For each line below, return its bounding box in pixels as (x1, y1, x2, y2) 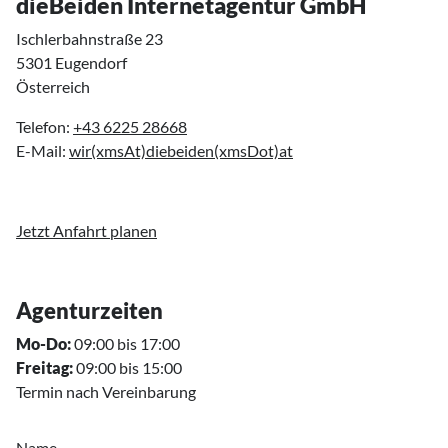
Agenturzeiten (16, 298, 163, 324)
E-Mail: (16, 141, 69, 160)
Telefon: (16, 117, 73, 136)
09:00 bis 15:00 (76, 358, 182, 377)
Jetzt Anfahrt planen (16, 221, 157, 240)
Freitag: (16, 358, 76, 377)
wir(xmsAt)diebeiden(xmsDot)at (69, 141, 293, 160)
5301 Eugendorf (16, 53, 127, 72)
